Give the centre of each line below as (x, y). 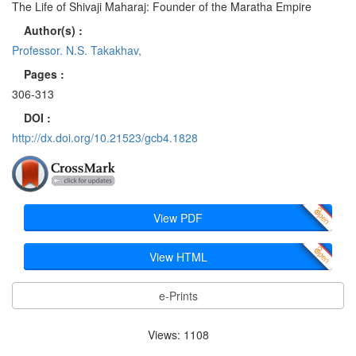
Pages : (44, 74)
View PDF (178, 218)
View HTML (178, 257)
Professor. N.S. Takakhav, (77, 50)
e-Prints (178, 296)
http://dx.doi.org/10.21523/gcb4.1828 (105, 137)
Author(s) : (53, 30)
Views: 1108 (178, 335)
